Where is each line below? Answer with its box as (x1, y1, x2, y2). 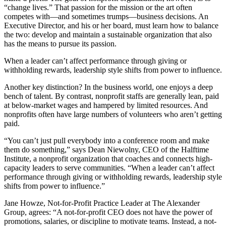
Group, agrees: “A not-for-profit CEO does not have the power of (4, 208, 212, 217)
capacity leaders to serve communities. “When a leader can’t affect (4, 163, 214, 173)
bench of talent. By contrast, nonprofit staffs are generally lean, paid (4, 92, 219, 101)
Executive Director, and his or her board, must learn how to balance (4, 21, 218, 30)
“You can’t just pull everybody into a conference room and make (4, 136, 209, 145)
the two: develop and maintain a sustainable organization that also (4, 30, 212, 39)
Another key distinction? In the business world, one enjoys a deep (4, 83, 213, 92)
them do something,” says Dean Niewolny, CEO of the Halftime (4, 145, 209, 154)
